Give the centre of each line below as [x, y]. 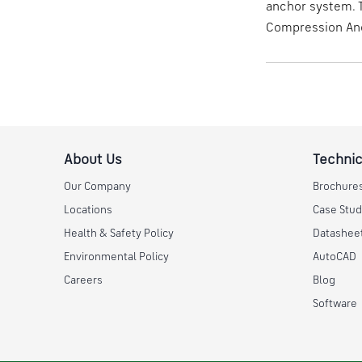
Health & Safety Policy [118, 234]
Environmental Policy [116, 257]
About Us [93, 160]
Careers [83, 280]
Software [335, 304]
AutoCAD [334, 257]
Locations [88, 210]
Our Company [97, 187]
